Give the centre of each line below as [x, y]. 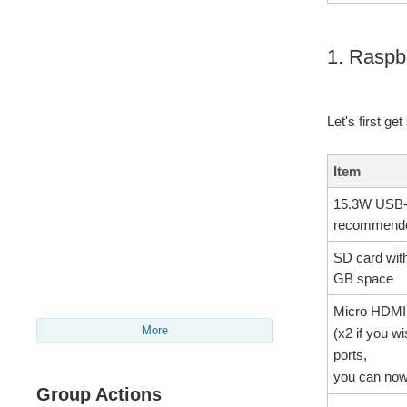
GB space [363, 279]
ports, [350, 355]
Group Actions [99, 394]
